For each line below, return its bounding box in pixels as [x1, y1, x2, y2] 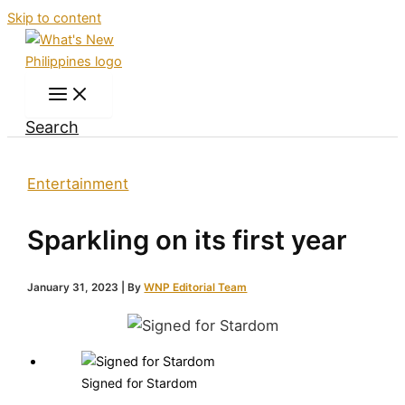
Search [25, 118, 79, 137]
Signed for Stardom [81, 375, 198, 391]
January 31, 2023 [27, 280, 122, 294]
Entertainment [27, 174, 129, 193]
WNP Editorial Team [144, 280, 248, 294]
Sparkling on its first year [27, 223, 348, 256]
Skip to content [7, 10, 101, 26]
